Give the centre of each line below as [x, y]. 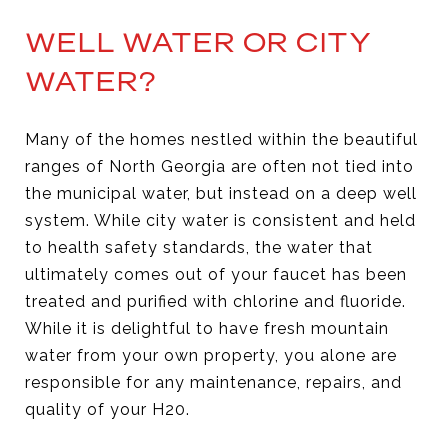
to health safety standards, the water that [199, 247]
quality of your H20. [107, 409]
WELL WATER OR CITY [198, 42]
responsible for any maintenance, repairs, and [213, 382]
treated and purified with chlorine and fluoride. [215, 301]
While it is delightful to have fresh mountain [207, 328]
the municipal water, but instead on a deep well [221, 193]
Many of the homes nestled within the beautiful [221, 139]
